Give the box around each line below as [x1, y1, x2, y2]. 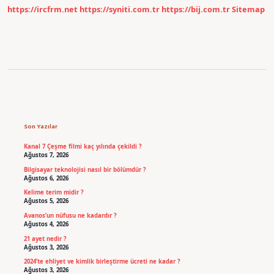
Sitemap [232, 4, 265, 15]
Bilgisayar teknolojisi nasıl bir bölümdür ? [23, 165, 146, 174]
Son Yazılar [23, 122, 57, 131]
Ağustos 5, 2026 [23, 197, 68, 206]
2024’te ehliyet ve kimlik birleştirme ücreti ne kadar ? [23, 257, 180, 266]
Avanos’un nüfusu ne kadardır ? [23, 212, 117, 220]
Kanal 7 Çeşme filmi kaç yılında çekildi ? [23, 143, 142, 151]
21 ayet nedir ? [23, 234, 67, 243]
